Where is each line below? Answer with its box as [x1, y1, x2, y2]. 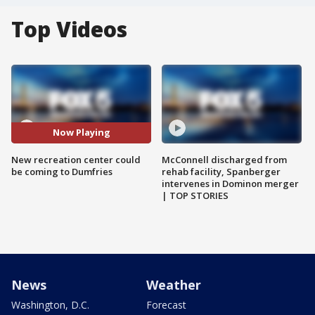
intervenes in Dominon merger [162, 176, 299, 190]
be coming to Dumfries [11, 165, 112, 178]
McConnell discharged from [162, 153, 287, 166]
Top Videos [11, 15, 127, 44]
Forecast [146, 297, 186, 311]
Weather [146, 276, 201, 293]
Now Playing [52, 126, 110, 139]
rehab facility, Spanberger [162, 165, 281, 178]
